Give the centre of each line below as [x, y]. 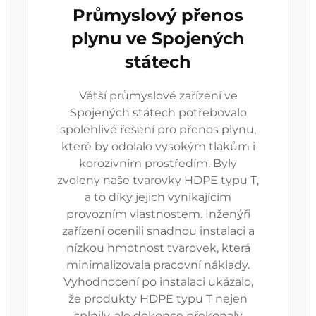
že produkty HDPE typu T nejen [158, 299]
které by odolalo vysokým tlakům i [158, 146]
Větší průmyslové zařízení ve [158, 96]
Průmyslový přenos [158, 15]
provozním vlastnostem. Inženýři [158, 214]
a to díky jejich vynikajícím [158, 197]
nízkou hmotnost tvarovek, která [158, 248]
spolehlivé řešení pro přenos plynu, [158, 129]
